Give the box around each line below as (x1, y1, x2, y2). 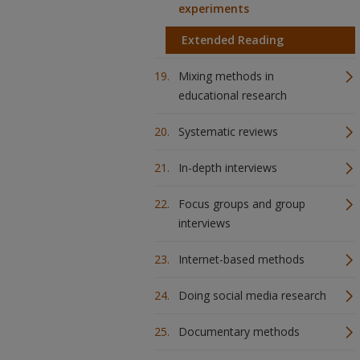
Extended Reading (182, 32, 284, 47)
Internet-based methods (178, 252, 305, 267)
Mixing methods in (178, 68, 274, 84)
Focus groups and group (178, 196, 305, 211)
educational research (178, 88, 287, 103)
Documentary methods (178, 324, 300, 339)
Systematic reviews (178, 124, 278, 139)
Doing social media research (178, 288, 326, 303)
